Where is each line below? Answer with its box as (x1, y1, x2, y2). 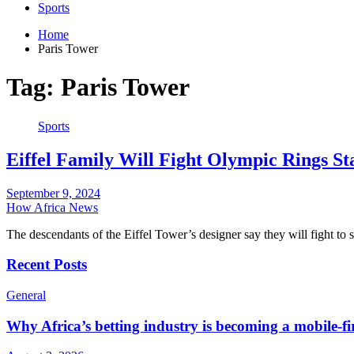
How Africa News (6, 200, 98, 214)
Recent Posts (6, 256, 87, 273)
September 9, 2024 (6, 186, 100, 200)
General (6, 288, 46, 302)
